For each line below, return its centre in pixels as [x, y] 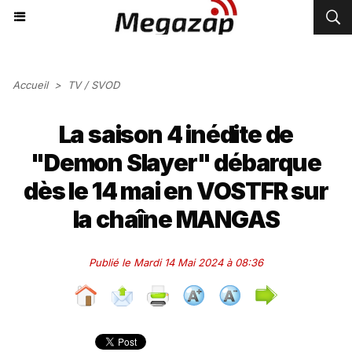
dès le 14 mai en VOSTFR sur [176, 191]
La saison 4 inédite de [176, 134]
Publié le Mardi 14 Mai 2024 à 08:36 [176, 262]
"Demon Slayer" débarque [176, 163]
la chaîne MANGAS [176, 219]
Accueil [30, 85]
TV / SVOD [93, 85]
